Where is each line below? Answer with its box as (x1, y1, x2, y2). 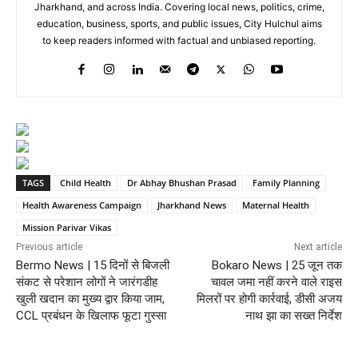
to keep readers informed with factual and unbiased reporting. (42, 34, 316, 46)
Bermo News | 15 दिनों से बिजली (16, 257, 169, 272)
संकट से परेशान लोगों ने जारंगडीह (16, 274, 157, 289)
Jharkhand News (157, 198, 226, 211)
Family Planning (253, 176, 320, 189)
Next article (293, 241, 342, 253)
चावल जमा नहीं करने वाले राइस (210, 274, 342, 289)
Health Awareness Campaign (22, 198, 141, 211)
